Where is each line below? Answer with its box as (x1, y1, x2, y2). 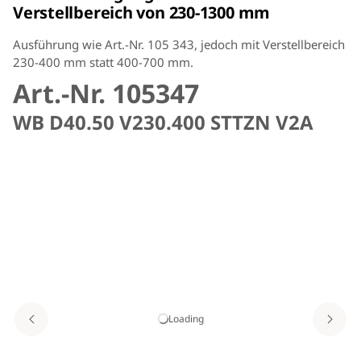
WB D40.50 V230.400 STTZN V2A (13, 108, 313, 135)
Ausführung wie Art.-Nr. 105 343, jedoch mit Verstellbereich (13, 35, 345, 52)
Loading (168, 311, 204, 326)
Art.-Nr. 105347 (13, 75, 199, 110)
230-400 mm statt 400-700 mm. (13, 53, 193, 70)
